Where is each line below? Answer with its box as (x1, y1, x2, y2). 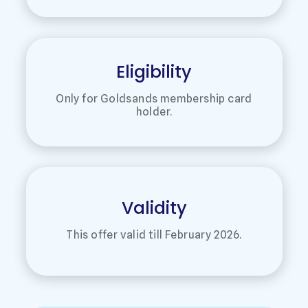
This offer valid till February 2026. (66, 228, 242, 241)
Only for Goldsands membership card (56, 92, 252, 106)
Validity (121, 195, 187, 220)
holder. (135, 105, 173, 119)
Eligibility (116, 60, 192, 85)
